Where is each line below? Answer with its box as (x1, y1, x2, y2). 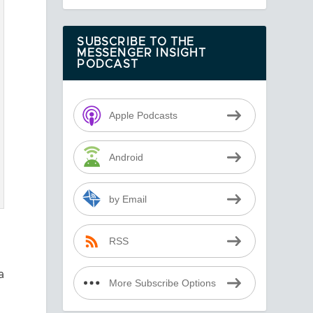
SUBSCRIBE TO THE (77, 36, 195, 48)
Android (108, 152, 143, 163)
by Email (108, 194, 147, 205)
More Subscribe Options (108, 277, 216, 289)
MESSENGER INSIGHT (77, 48, 206, 59)
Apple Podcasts (108, 110, 177, 121)
